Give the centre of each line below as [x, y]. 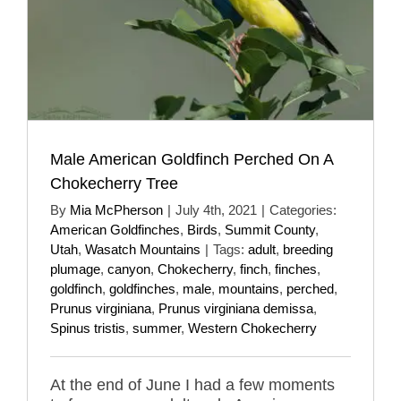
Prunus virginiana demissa [236, 308]
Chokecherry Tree [114, 183]
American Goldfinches [115, 229]
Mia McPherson [116, 209]
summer [157, 328]
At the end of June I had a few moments [192, 384]
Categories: [303, 209]
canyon [129, 269]
